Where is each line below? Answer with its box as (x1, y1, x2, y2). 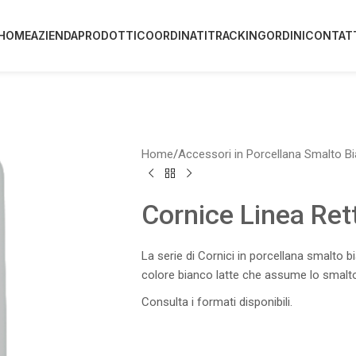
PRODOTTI (78, 29, 137, 42)
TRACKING (207, 29, 267, 42)
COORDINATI (137, 29, 208, 42)
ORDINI (266, 29, 306, 42)
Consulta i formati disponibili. (141, 295, 292, 309)
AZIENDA (31, 29, 79, 42)
